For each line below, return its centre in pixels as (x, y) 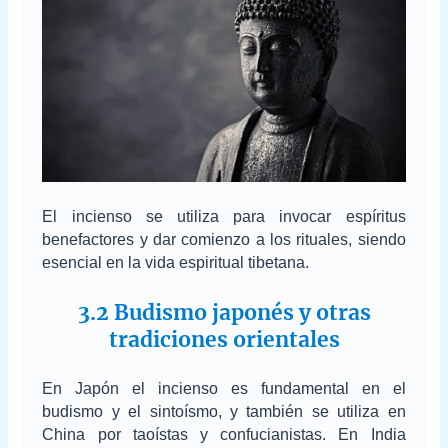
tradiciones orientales (224, 340)
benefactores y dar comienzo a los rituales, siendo (224, 239)
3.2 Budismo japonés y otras (224, 313)
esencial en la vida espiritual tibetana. (176, 262)
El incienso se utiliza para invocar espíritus (224, 216)
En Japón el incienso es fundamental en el (224, 388)
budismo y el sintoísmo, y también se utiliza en (224, 411)
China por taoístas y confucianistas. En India (224, 434)
